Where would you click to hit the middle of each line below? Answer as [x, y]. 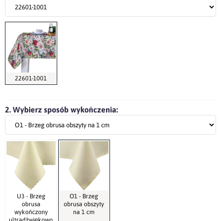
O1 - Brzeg [84, 196]
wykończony [31, 212]
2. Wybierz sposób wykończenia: [61, 110]
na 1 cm [84, 212]
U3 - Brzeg [31, 196]
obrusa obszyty [84, 204]
